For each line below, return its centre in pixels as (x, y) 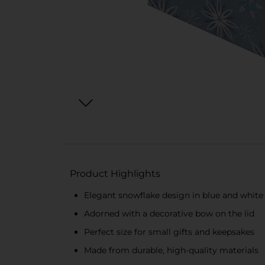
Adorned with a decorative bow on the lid (169, 214)
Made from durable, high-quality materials (171, 250)
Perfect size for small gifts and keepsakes (169, 232)
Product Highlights (115, 174)
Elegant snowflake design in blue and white (174, 195)
